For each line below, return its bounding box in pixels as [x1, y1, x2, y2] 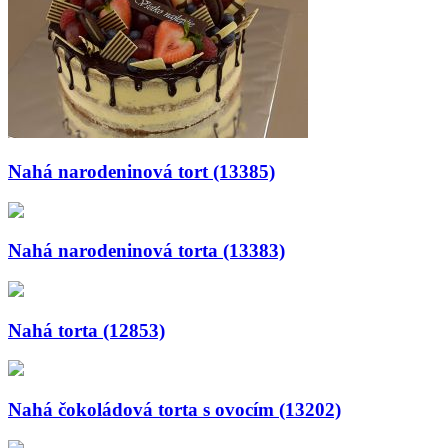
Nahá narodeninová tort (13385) [8, 160, 275, 182]
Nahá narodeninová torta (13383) [8, 240, 285, 262]
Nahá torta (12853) [8, 319, 165, 341]
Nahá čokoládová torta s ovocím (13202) [8, 399, 341, 421]
